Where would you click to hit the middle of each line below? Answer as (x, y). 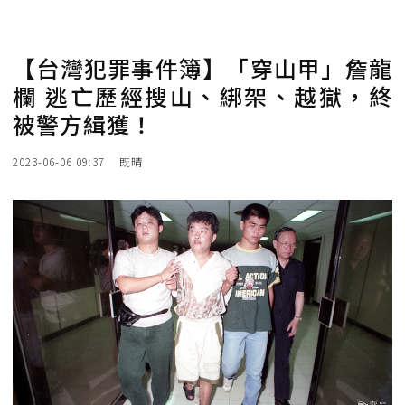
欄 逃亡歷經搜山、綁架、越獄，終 (202, 96)
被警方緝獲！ (83, 124)
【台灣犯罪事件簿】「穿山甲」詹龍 (202, 68)
